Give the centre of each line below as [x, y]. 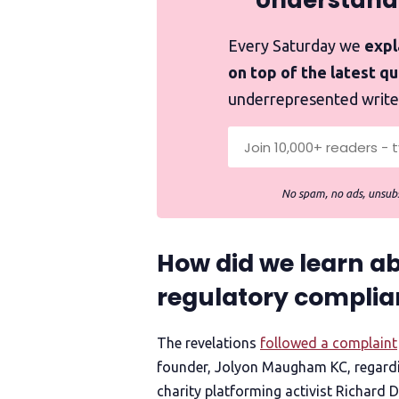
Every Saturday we [296, 46]
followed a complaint [329, 342]
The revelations [207, 342]
